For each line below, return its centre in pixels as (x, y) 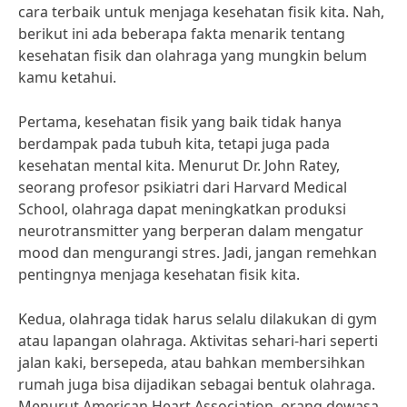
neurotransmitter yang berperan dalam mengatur (191, 231)
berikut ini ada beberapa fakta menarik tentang (182, 34)
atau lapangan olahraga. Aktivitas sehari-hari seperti (198, 341)
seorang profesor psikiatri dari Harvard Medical (183, 187)
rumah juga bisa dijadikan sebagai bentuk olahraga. (197, 384)
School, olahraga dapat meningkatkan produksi (182, 209)
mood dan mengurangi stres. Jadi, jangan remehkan (198, 253)
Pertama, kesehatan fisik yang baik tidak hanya (180, 122)
